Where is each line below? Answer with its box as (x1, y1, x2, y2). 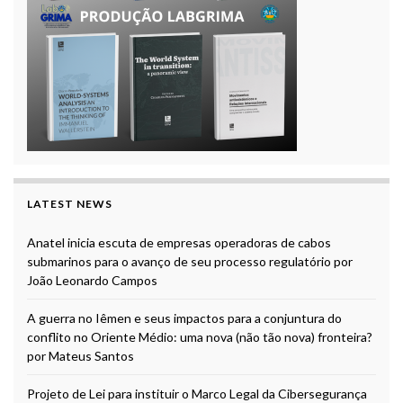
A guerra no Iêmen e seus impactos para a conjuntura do (27, 310, 342, 327)
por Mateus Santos (27, 348, 134, 364)
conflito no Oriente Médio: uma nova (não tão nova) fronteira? (27, 329, 372, 345)
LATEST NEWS (27, 197, 112, 211)
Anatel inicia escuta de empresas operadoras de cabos (27, 235, 331, 251)
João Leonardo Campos (27, 273, 157, 289)
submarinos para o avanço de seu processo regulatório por (27, 254, 353, 270)
